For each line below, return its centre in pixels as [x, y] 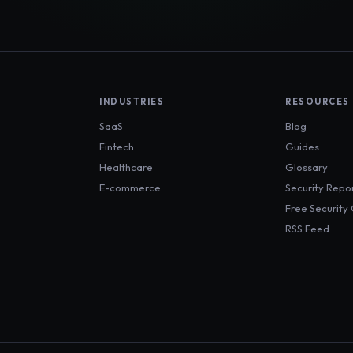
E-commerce [130, 188]
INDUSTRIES [132, 102]
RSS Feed [307, 229]
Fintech [117, 147]
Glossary [307, 167]
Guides [302, 147]
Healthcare [126, 167]
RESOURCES [318, 102]
